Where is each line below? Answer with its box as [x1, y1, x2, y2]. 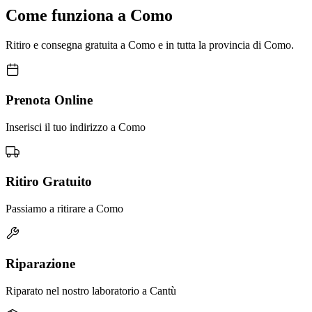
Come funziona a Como [6, 6, 173, 25]
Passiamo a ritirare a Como [6, 203, 123, 215]
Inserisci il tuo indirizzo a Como [6, 120, 146, 133]
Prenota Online [6, 93, 93, 108]
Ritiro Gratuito [6, 174, 92, 189]
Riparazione [6, 256, 75, 271]
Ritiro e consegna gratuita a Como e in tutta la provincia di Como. [6, 39, 294, 52]
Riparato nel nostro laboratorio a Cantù [6, 284, 176, 297]
